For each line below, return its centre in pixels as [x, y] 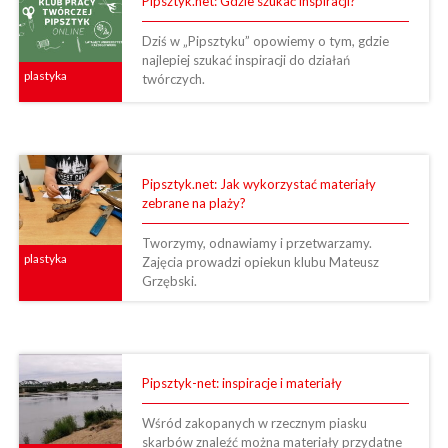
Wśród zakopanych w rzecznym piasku [254, 422]
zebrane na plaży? [193, 202]
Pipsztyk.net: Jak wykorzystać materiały [258, 183]
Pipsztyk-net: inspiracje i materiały [241, 382]
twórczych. [173, 78]
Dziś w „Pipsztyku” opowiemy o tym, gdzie [265, 40]
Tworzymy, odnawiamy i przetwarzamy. [256, 242]
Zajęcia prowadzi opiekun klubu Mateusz [260, 261]
